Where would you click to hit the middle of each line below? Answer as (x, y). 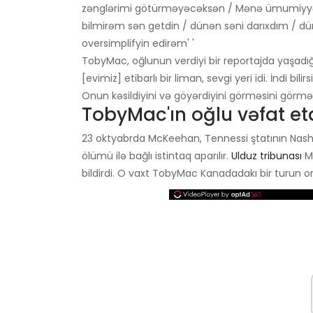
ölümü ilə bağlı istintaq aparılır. (156, 156)
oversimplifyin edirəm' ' (138, 44)
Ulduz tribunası (267, 156)
